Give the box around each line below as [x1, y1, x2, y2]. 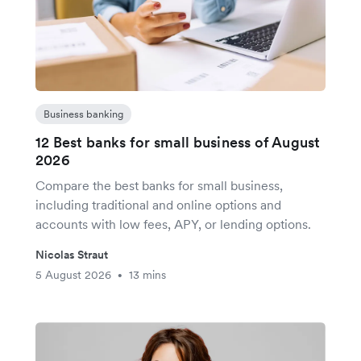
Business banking [44, 107, 123, 122]
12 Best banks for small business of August [35, 133, 321, 152]
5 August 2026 [35, 268, 111, 283]
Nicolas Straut [35, 247, 108, 263]
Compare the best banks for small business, [35, 177, 283, 194]
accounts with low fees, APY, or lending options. [35, 216, 311, 233]
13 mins [129, 268, 166, 283]
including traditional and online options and [35, 197, 281, 214]
